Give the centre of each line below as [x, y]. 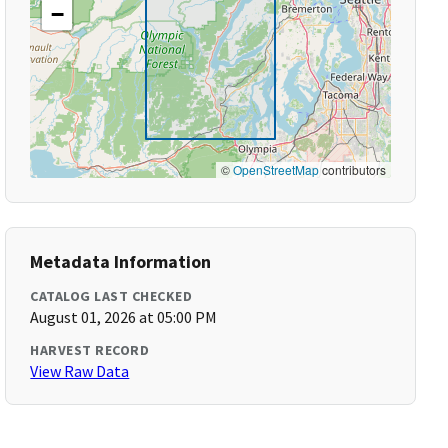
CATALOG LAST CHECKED [111, 296]
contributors [352, 169]
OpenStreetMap [275, 169]
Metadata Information [121, 261]
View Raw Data [80, 371]
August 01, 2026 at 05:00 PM [124, 317]
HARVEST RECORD [90, 350]
